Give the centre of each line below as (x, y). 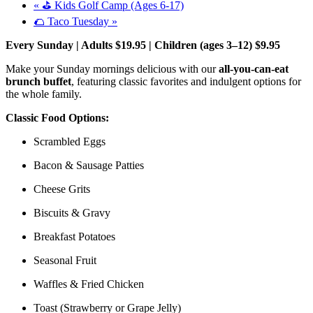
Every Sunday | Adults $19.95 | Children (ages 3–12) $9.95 (143, 45)
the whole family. (44, 94)
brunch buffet (38, 81)
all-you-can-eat (254, 68)
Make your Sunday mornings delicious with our (112, 68)
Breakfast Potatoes (74, 236)
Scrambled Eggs (70, 141)
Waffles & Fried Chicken (89, 284)
